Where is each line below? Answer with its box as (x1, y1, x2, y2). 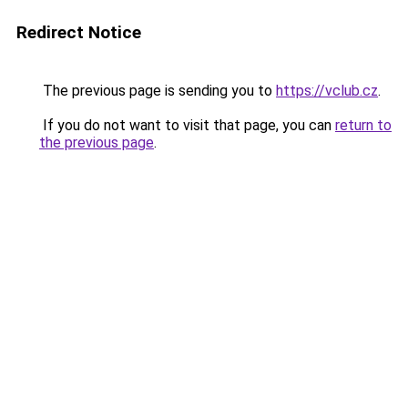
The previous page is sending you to (39, 82, 276, 99)
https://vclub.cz (276, 82, 378, 99)
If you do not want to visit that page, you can (39, 117, 335, 134)
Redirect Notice (16, 22, 141, 43)
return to (335, 117, 392, 134)
